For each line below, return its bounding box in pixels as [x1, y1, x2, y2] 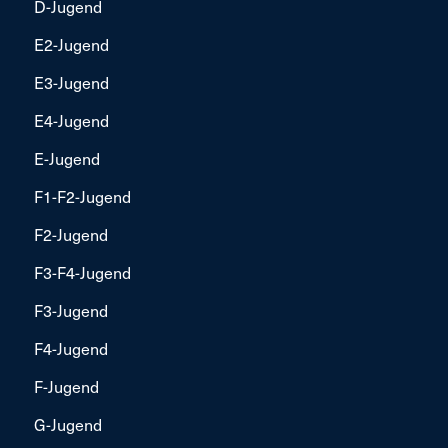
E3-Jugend [33, 69, 109, 94]
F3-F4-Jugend [33, 259, 131, 284]
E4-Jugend [33, 107, 109, 132]
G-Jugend [33, 411, 102, 436]
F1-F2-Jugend [33, 183, 131, 208]
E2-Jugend [33, 31, 109, 56]
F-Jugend [33, 373, 99, 398]
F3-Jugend [33, 297, 108, 322]
